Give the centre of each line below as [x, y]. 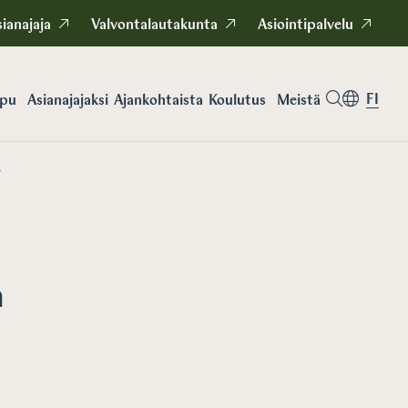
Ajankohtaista [158, 101]
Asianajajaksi [68, 101]
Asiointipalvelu [306, 25]
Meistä [299, 101]
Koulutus [237, 101]
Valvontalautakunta [154, 25]
